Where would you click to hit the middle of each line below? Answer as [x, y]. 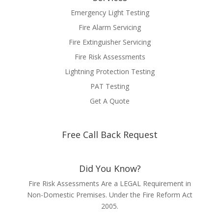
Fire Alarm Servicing [110, 27]
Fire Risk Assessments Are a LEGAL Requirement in [110, 184]
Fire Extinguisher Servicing [110, 42]
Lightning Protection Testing [110, 71]
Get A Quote [110, 101]
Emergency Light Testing [110, 12]
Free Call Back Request [110, 134]
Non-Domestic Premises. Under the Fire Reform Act [110, 195]
